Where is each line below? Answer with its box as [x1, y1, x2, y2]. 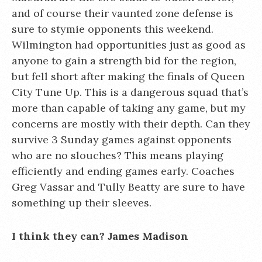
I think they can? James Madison [12, 229, 188, 243]
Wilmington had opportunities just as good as [12, 38, 246, 51]
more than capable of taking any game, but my [12, 101, 246, 115]
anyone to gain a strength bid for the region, [12, 54, 236, 67]
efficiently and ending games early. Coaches [12, 164, 235, 178]
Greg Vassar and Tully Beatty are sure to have [12, 180, 245, 194]
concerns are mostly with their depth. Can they [12, 117, 250, 130]
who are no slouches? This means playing [12, 149, 223, 162]
